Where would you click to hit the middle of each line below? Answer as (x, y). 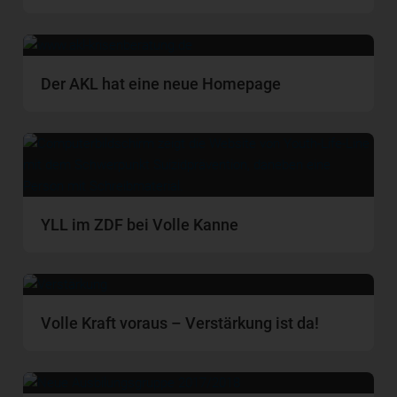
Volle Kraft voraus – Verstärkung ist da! (180, 323)
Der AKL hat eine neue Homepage (161, 83)
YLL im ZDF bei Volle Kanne (140, 224)
